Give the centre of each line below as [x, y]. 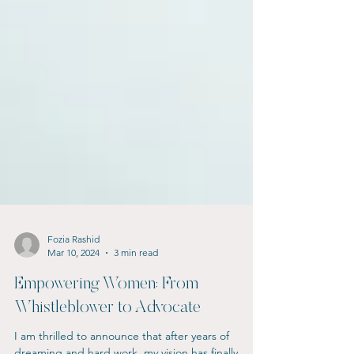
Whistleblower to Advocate [107, 343]
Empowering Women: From [106, 319]
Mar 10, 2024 [73, 287]
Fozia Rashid [73, 274]
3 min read [136, 287]
